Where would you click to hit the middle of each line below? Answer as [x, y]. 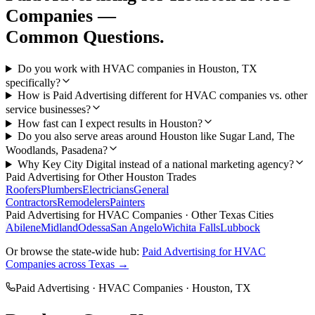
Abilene [23, 228]
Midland [59, 228]
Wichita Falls [191, 228]
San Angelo [136, 228]
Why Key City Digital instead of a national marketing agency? [155, 165]
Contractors [31, 202]
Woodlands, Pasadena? [57, 150]
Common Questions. [85, 37]
